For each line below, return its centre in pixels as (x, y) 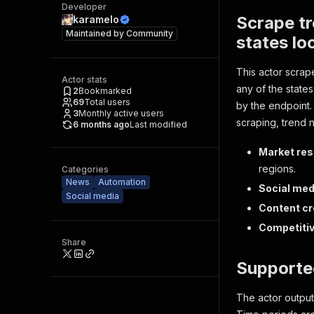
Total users (107, 102)
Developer (84, 7)
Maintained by (96, 33)
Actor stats (84, 80)
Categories (85, 169)
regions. (277, 169)
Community (150, 33)
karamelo (96, 19)
